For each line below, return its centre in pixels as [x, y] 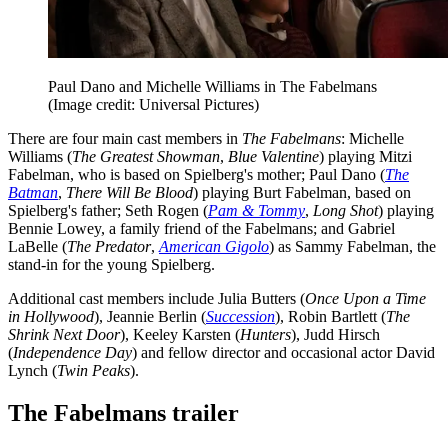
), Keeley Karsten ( [180, 334]
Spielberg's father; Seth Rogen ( [108, 210]
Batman [33, 192]
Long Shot [345, 210]
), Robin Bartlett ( [330, 316]
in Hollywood [51, 316]
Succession [240, 316]
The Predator [109, 246]
